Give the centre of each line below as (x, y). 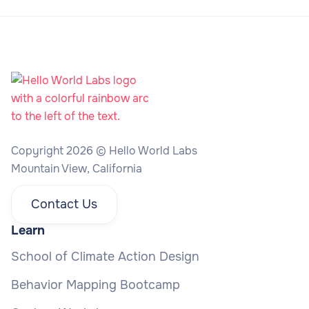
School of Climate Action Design (105, 256)
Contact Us (64, 204)
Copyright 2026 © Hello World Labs (104, 150)
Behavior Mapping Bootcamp (96, 285)
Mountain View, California (77, 168)
